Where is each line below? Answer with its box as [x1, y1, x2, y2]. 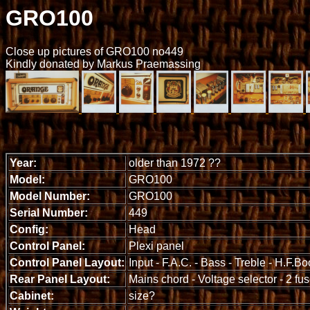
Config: [10, 224, 48, 236]
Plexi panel [129, 240, 184, 253]
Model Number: [10, 190, 90, 203]
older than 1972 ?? [129, 157, 221, 170]
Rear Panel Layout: [10, 273, 110, 286]
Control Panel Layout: [10, 257, 125, 269]
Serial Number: [10, 207, 88, 219]
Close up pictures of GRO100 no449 [6, 46, 183, 58]
